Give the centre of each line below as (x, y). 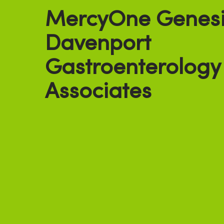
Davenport (98, 45)
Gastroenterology (133, 69)
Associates (98, 93)
